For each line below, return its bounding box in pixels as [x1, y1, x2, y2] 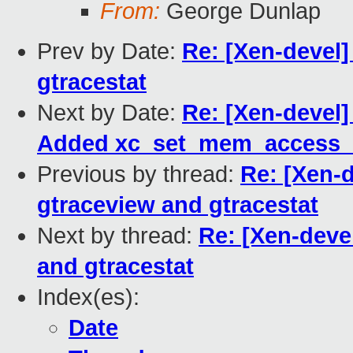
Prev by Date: [37, 39, 182, 65]
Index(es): [37, 284, 139, 310]
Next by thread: [37, 223, 199, 249]
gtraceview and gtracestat [37, 192, 318, 218]
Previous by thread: [37, 162, 240, 188]
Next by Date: [37, 100, 182, 126]
